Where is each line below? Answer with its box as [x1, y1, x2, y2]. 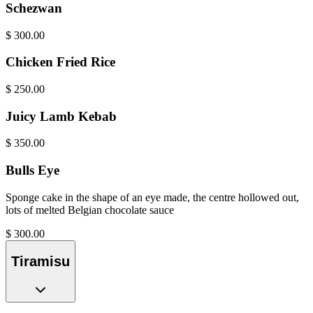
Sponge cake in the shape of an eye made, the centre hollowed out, [6, 191, 299, 203]
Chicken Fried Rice [6, 54, 115, 70]
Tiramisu [11, 254, 70, 270]
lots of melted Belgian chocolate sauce [6, 203, 174, 216]
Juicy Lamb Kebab [6, 108, 117, 124]
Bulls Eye [6, 163, 59, 178]
